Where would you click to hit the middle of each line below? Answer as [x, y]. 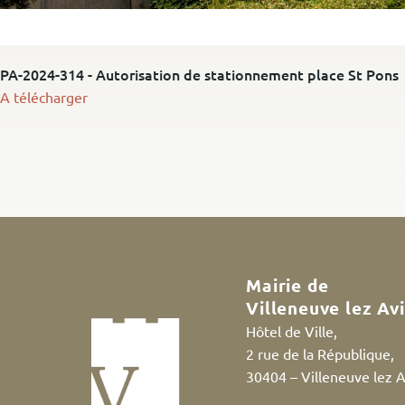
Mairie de [287, 285]
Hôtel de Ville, [292, 330]
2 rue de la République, [320, 353]
